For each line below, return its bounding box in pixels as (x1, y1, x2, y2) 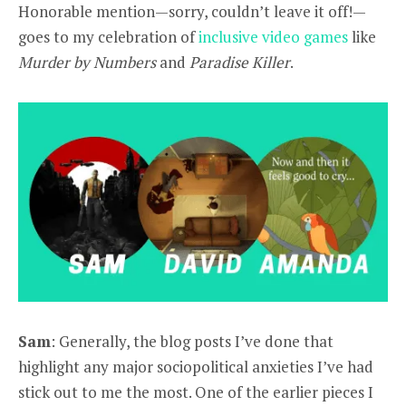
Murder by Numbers (18, 51, 156, 72)
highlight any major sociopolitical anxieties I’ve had (18, 355, 373, 377)
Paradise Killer (189, 51, 290, 72)
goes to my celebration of (18, 25, 198, 47)
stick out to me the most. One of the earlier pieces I (18, 381, 373, 402)
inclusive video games (198, 25, 348, 47)
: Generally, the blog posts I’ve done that (51, 330, 333, 352)
